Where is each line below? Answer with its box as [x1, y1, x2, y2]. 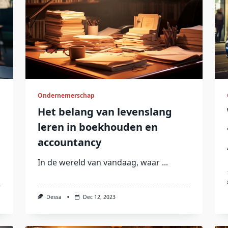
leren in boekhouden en [37, 120, 158, 134]
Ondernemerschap [37, 91, 95, 100]
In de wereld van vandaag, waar [37, 157, 160, 168]
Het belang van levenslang [37, 105, 172, 119]
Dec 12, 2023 [82, 193, 116, 201]
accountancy [37, 135, 101, 150]
